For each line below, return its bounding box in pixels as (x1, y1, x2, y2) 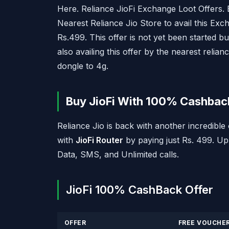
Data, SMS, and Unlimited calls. (57, 149, 179, 159)
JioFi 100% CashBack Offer (66, 183, 216, 196)
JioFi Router (76, 135, 123, 145)
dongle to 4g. (57, 61, 108, 71)
